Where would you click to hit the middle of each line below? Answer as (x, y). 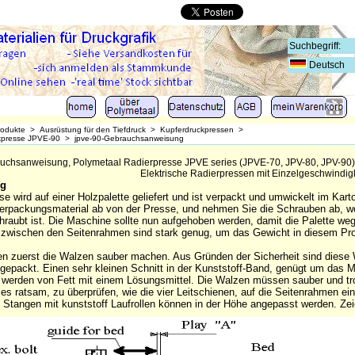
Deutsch (328, 65)
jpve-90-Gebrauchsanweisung (129, 138)
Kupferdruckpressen (197, 130)
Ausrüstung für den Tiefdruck (93, 130)
